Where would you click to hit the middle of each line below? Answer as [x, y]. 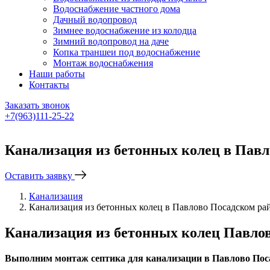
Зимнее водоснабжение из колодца [125, 30]
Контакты [49, 85]
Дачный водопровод [95, 20]
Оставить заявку [40, 175]
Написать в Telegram [50, 137]
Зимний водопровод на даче [111, 41]
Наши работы [57, 74]
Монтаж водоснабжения [103, 63]
